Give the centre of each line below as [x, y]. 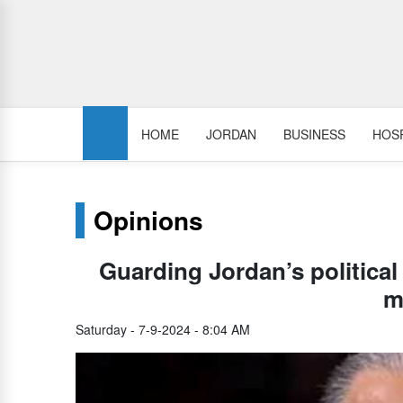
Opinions [148, 220]
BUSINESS [314, 134]
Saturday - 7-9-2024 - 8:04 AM [163, 329]
